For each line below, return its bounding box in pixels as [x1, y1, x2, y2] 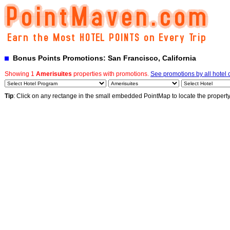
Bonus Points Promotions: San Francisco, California [9, 54, 196, 62]
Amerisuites [36, 70, 72, 78]
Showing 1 [5, 70, 36, 78]
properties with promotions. [72, 70, 150, 78]
